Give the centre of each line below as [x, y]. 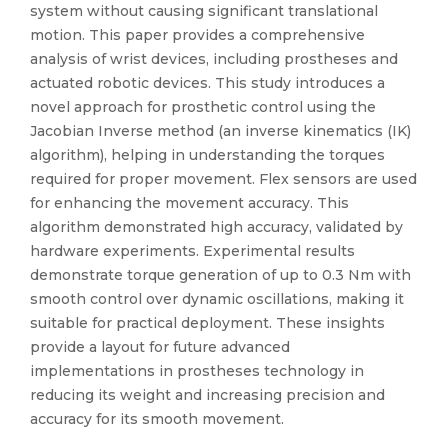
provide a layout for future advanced [160, 347]
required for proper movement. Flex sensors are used [223, 179]
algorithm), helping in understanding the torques [207, 155]
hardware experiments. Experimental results [192, 251]
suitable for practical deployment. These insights [207, 323]
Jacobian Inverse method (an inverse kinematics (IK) [220, 131]
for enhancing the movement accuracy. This [189, 203]
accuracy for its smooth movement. [157, 419]
